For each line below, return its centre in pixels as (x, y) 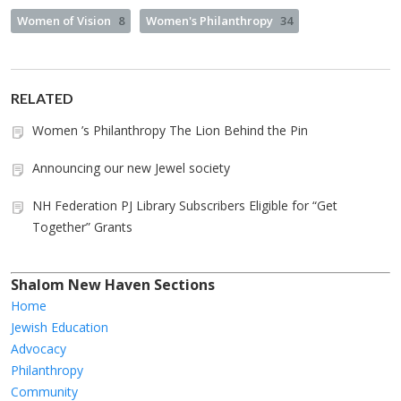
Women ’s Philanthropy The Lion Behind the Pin (170, 131)
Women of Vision (64, 21)
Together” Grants (82, 227)
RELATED (42, 98)
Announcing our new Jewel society (131, 168)
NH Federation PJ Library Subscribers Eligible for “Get (185, 206)
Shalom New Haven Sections (113, 285)
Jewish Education (60, 328)
